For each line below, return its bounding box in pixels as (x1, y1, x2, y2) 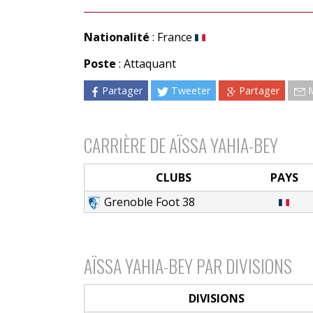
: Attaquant (115, 55, 176, 71)
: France (149, 29, 195, 45)
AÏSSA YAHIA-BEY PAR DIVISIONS (83, 252, 292, 279)
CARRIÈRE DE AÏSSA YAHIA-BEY (83, 131, 278, 158)
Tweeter (171, 83, 211, 97)
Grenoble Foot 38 (104, 194, 196, 210)
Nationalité (83, 29, 150, 45)
